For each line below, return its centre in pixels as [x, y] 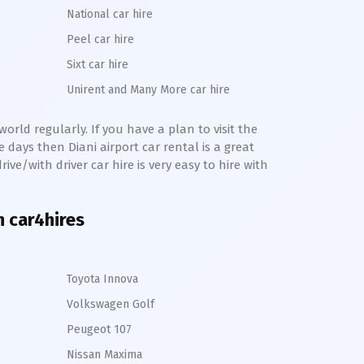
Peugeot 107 [99, 329]
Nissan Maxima [104, 355]
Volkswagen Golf [110, 304]
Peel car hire [100, 39]
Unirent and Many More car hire [148, 90]
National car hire [110, 14]
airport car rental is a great [177, 147]
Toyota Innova [102, 279]
